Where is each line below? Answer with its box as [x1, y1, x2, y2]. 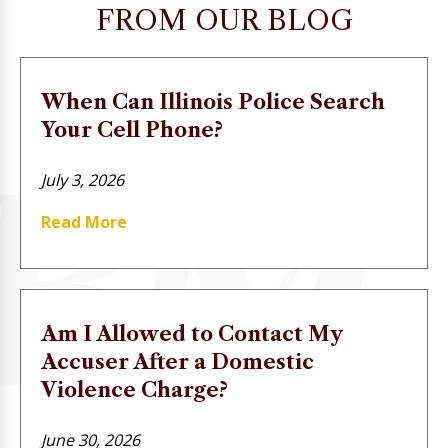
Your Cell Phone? [41, 118, 223, 142]
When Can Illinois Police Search [41, 90, 385, 114]
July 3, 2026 [41, 169, 124, 191]
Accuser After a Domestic [41, 350, 314, 374]
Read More [41, 211, 127, 233]
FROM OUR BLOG [95, 3, 353, 37]
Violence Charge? [41, 378, 228, 402]
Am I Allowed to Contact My [41, 322, 342, 346]
